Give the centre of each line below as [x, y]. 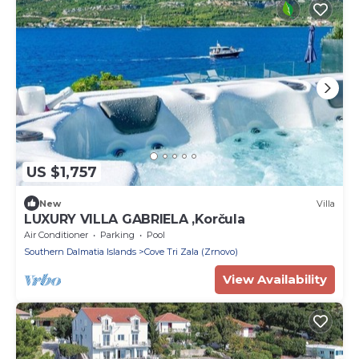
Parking [117, 235]
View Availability [275, 280]
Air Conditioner [56, 235]
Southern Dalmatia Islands [80, 252]
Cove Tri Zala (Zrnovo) [191, 252]
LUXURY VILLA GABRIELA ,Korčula [135, 220]
